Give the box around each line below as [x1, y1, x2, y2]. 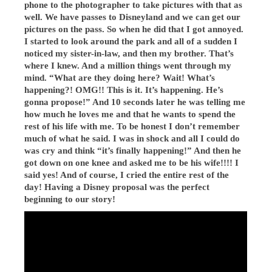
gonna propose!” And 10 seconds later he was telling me [24, 97, 246, 107]
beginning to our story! [24, 194, 118, 204]
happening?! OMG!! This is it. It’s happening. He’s [24, 85, 224, 95]
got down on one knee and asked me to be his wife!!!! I [24, 158, 239, 168]
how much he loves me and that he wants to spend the [24, 109, 236, 119]
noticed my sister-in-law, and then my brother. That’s [24, 49, 234, 58]
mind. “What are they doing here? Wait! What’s [24, 73, 216, 83]
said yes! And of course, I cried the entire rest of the [24, 170, 229, 180]
